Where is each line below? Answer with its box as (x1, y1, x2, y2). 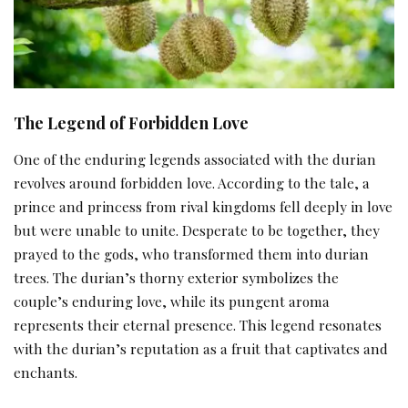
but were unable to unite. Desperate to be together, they (14, 220, 380, 240)
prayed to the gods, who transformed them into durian (14, 244, 369, 264)
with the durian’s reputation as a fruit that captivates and (14, 339, 388, 359)
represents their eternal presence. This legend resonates (14, 315, 382, 335)
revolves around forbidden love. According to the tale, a (14, 173, 370, 193)
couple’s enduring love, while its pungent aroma (14, 291, 330, 311)
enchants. (14, 362, 77, 382)
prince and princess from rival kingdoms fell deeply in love (14, 197, 393, 217)
